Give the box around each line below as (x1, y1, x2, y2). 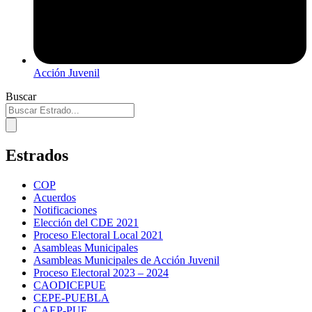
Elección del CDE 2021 (33, 217, 139, 228)
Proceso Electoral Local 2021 (33, 229, 163, 241)
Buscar (6, 91, 36, 103)
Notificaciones (33, 204, 97, 216)
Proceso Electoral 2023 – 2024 (33, 267, 169, 279)
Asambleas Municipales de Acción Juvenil (33, 254, 219, 266)
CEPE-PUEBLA (33, 292, 109, 304)
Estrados (6, 146, 68, 165)
